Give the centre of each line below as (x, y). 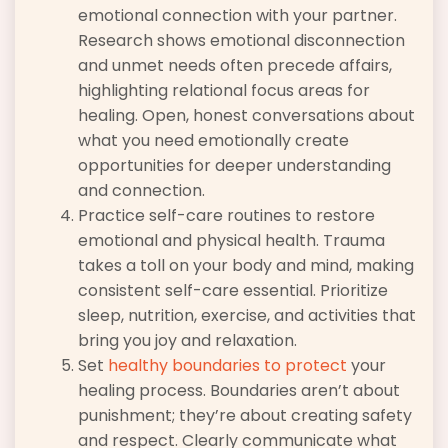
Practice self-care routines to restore (226, 216)
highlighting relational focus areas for (224, 91)
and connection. (141, 191)
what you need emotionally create (213, 141)
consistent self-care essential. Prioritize (233, 291)
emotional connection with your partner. (237, 16)
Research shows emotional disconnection (241, 41)
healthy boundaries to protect (227, 366)
